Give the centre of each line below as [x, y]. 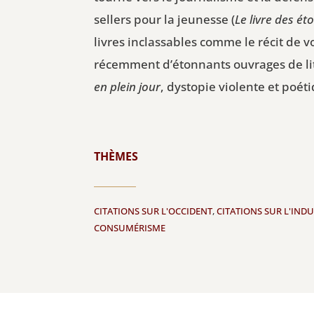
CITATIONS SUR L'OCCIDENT [153, 211]
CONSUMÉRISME [130, 228]
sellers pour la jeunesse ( [165, 19]
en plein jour [128, 86]
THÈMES [116, 156]
